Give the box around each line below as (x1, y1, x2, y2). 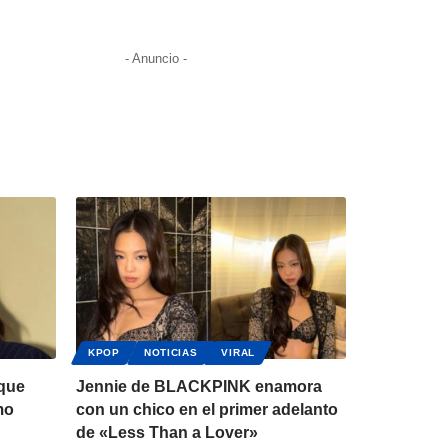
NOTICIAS (143, 347, 198, 359)
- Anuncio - (124, 51, 187, 67)
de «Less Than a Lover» (76, 424, 258, 442)
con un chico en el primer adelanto (76, 401, 338, 419)
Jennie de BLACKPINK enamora (76, 378, 322, 396)
